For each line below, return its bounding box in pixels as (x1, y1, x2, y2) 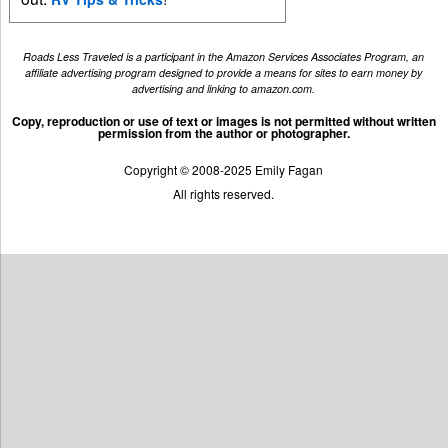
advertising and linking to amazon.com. (132, 81, 316, 97)
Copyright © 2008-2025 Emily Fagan (124, 161, 324, 179)
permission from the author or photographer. (98, 123, 350, 142)
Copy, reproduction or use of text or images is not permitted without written (12, 111, 436, 130)
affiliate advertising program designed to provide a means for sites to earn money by (25, 65, 423, 81)
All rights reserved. (173, 185, 275, 203)
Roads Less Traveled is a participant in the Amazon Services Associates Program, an (23, 49, 425, 65)
